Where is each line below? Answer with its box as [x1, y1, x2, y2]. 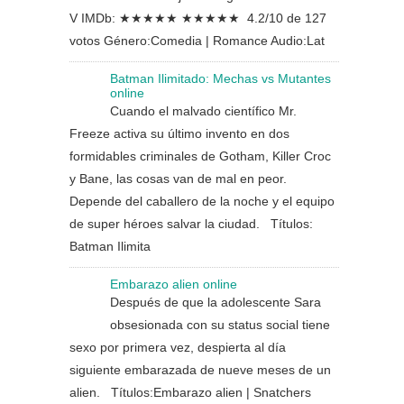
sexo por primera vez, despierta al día [69, 340, 286, 354]
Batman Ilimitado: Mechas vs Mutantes [110, 71, 331, 86]
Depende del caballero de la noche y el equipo [69, 194, 335, 208]
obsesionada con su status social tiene [110, 317, 330, 332]
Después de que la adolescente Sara [110, 295, 321, 309]
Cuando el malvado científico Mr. [110, 104, 297, 118]
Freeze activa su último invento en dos [69, 126, 289, 141]
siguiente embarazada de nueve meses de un [69, 363, 331, 377]
